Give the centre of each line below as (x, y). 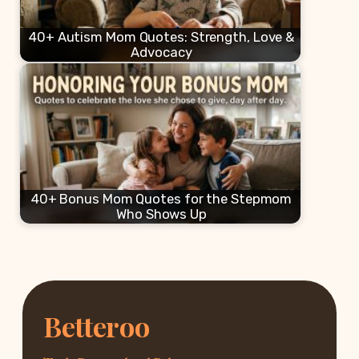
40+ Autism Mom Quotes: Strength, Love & (162, 36)
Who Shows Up (161, 214)
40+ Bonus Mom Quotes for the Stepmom (161, 198)
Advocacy (161, 52)
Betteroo (97, 326)
